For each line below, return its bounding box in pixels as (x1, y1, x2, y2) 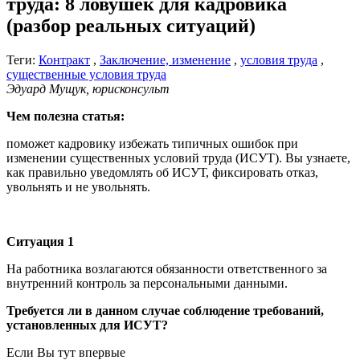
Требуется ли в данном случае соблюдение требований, (6, 303, 324, 317)
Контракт (39, 52, 90, 67)
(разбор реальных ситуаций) (6, 14, 256, 36)
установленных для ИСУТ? (6, 317, 168, 332)
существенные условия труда (6, 67, 166, 81)
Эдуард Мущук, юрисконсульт (6, 81, 170, 96)
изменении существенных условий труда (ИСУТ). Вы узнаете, (6, 150, 350, 165)
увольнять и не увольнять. (6, 179, 150, 194)
